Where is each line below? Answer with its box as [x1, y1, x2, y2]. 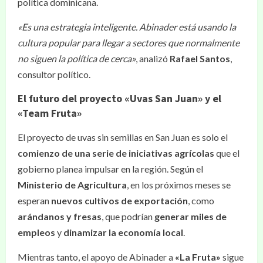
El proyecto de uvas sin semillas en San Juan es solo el [18, 131, 228, 143]
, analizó [136, 53, 170, 64]
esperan [18, 195, 51, 206]
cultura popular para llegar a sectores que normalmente [18, 37, 240, 48]
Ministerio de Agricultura [18, 179, 127, 190]
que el [214, 147, 240, 159]
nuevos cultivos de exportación [51, 195, 188, 206]
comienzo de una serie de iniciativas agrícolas [18, 147, 214, 159]
